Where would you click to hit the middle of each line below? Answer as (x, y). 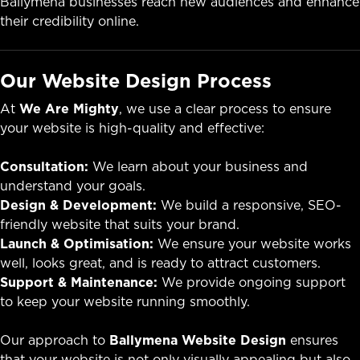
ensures (312, 340)
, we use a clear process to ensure (225, 108)
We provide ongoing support (252, 282)
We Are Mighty (69, 108)
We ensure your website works (252, 243)
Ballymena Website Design (198, 340)
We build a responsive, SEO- (249, 205)
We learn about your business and (198, 166)
